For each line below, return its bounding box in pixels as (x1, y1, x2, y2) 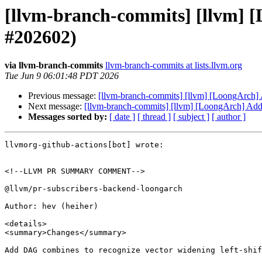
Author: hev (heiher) (5, 202, 98, 211)
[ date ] (109, 112, 135, 122)
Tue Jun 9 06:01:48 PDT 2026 (5, 71, 119, 81)
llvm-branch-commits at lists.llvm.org (105, 60, 242, 71)
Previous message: (28, 91, 98, 101)
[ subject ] (173, 112, 209, 122)
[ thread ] (137, 112, 171, 122)
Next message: (28, 101, 84, 112)
